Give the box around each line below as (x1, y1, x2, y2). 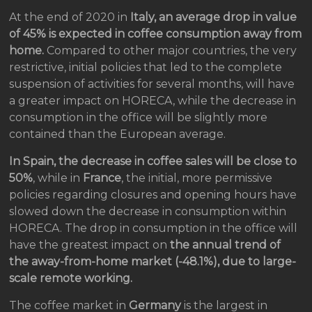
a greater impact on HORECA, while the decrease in (9, 93, 297, 107)
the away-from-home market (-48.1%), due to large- (9, 254, 297, 268)
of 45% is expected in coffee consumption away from (9, 26, 302, 40)
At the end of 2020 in (9, 10, 131, 24)
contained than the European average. (9, 127, 226, 141)
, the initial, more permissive (121, 171, 273, 185)
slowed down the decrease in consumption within (9, 204, 287, 218)
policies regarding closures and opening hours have (9, 187, 297, 201)
